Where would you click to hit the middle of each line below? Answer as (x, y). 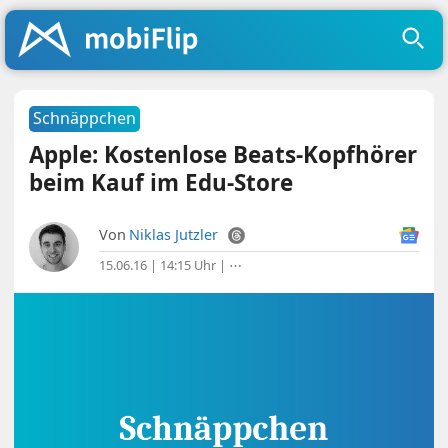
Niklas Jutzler (174, 234)
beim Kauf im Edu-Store (161, 182)
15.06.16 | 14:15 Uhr (158, 265)
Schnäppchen (85, 118)
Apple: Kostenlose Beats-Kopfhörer (223, 154)
